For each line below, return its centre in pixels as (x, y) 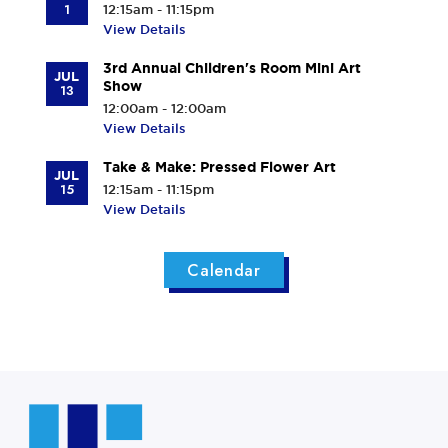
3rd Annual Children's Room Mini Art (231, 68)
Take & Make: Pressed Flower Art (219, 167)
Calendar (224, 271)
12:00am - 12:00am (164, 108)
